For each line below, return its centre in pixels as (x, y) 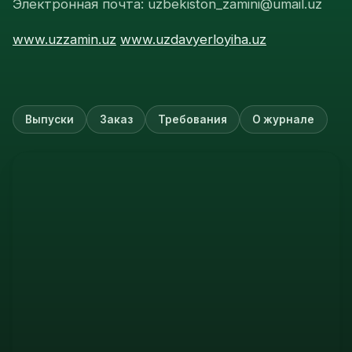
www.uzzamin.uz (64, 40)
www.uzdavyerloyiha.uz (193, 40)
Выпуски (50, 119)
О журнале (284, 119)
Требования (192, 119)
